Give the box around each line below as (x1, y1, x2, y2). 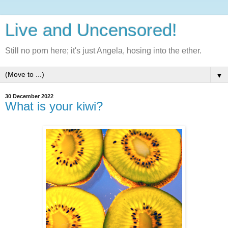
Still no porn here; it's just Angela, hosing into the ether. (5, 46, 202, 55)
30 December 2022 (5, 93, 53, 99)
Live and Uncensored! (5, 20, 177, 40)
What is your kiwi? (5, 99, 103, 113)
